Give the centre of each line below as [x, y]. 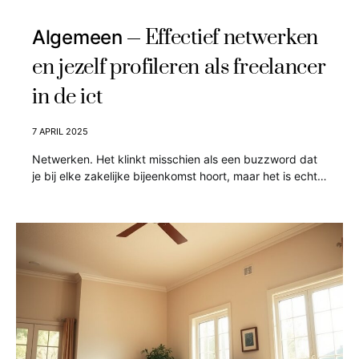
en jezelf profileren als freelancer [179, 68]
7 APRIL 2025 [60, 131]
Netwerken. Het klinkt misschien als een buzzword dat [175, 159]
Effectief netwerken [231, 38]
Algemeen [77, 37]
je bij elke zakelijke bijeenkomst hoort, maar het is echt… [179, 176]
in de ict [67, 97]
